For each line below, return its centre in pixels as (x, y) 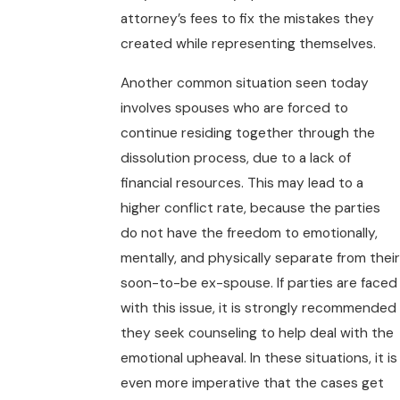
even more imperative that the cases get (252, 383)
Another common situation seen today (244, 83)
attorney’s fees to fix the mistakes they (247, 19)
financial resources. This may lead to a (242, 183)
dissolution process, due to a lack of (235, 158)
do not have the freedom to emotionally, (249, 233)
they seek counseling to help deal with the (257, 333)
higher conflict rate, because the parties (250, 208)
